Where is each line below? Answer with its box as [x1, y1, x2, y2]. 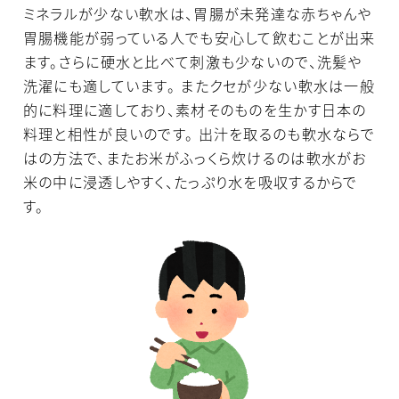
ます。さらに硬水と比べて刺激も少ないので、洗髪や [22, 52, 362, 72]
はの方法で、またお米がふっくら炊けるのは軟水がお [22, 148, 367, 168]
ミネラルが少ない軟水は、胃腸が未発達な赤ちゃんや [22, 4, 372, 24]
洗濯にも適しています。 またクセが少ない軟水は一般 [22, 76, 376, 96]
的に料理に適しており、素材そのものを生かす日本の [22, 100, 367, 120]
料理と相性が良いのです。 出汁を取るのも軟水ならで [22, 124, 376, 144]
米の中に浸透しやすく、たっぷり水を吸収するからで [22, 172, 358, 192]
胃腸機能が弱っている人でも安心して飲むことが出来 [22, 28, 376, 48]
